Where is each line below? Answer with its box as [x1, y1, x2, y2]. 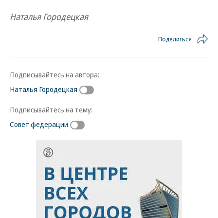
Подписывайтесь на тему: [10, 104, 92, 114]
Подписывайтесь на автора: [10, 70, 99, 79]
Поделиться [158, 35, 192, 43]
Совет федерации [10, 119, 68, 129]
